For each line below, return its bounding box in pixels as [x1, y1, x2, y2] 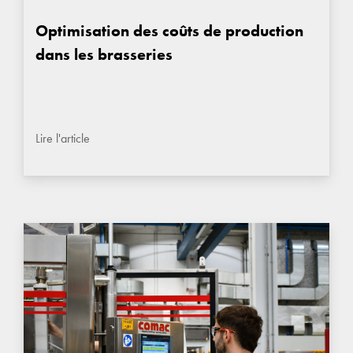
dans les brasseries [35, 43, 173, 65]
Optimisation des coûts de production [35, 20, 303, 41]
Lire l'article [35, 129, 90, 147]
